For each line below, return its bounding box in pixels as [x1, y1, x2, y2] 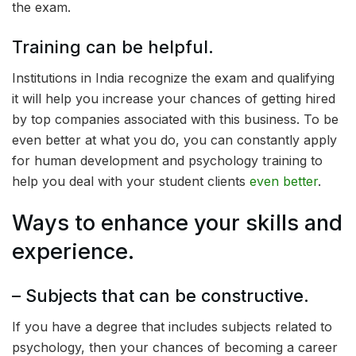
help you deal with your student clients [12, 172, 250, 189]
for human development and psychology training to [12, 152, 323, 168]
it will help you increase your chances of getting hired [12, 90, 335, 106]
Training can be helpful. [12, 36, 214, 57]
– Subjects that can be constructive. [12, 284, 309, 306]
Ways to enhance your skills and [12, 210, 342, 237]
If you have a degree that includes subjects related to [12, 318, 332, 335]
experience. [12, 238, 134, 265]
